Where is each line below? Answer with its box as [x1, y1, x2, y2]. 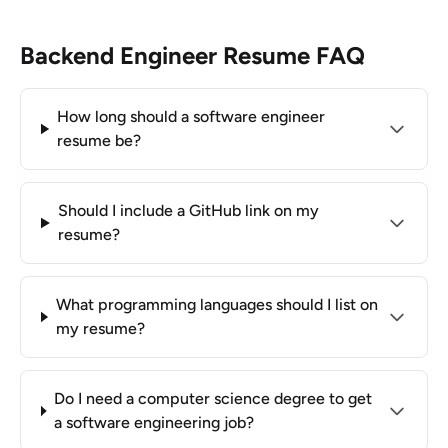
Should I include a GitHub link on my [57, 201, 319, 220]
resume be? [56, 131, 141, 150]
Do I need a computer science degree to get [53, 389, 372, 408]
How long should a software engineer [56, 107, 325, 126]
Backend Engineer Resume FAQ [20, 41, 365, 70]
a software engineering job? [53, 413, 254, 432]
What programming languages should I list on [55, 295, 378, 314]
